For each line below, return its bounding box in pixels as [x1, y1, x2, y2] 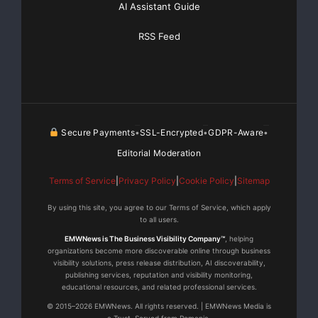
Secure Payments [59, 126, 135, 138]
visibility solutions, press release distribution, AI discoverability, [53, 258, 265, 268]
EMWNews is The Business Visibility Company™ [65, 234, 225, 243]
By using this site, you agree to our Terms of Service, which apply [47, 203, 271, 212]
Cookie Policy [178, 175, 234, 187]
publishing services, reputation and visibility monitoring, [65, 270, 253, 280]
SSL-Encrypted [140, 126, 204, 138]
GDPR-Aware [208, 126, 264, 138]
